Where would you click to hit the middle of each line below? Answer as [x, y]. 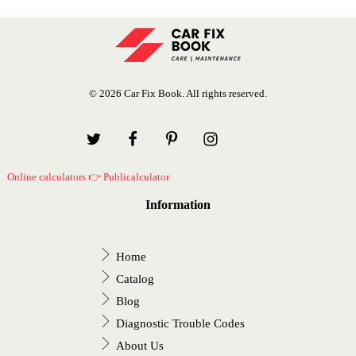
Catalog [135, 279]
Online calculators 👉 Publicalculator [88, 177]
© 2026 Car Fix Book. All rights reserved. [178, 94]
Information [178, 205]
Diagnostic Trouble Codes [181, 324]
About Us [140, 346]
